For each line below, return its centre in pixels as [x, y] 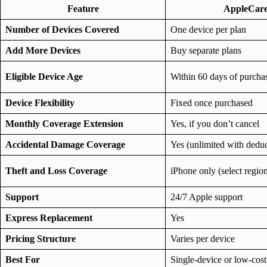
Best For [23, 259]
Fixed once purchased [212, 103]
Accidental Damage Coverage [65, 144]
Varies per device [203, 238]
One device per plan [208, 29]
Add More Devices [43, 50]
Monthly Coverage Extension [64, 123]
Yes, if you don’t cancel [215, 123]
